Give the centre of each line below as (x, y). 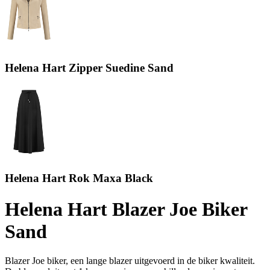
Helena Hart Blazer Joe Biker (126, 209)
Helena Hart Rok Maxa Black (79, 178)
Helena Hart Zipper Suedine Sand (89, 67)
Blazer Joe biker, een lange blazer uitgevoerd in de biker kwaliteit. (130, 261)
